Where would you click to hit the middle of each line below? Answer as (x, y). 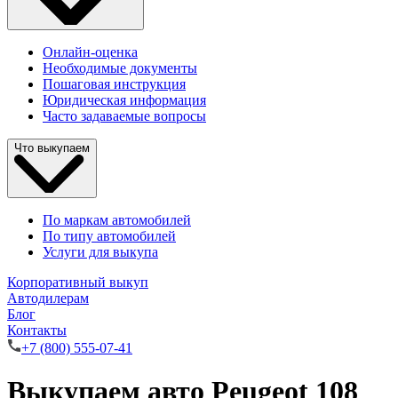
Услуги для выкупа (100, 251)
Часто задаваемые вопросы (124, 116)
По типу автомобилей (109, 235)
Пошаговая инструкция (114, 84)
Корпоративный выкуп (78, 282)
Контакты (37, 330)
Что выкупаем (52, 148)
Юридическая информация (124, 100)
